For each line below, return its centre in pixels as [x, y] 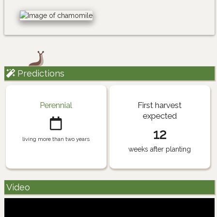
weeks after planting [160, 149]
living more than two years [56, 139]
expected [160, 116]
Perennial [56, 105]
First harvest [160, 105]
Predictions [39, 74]
